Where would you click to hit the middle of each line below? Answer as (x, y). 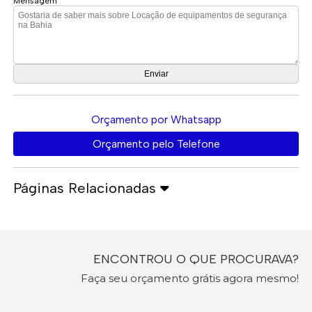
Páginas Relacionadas (87, 188)
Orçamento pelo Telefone (156, 143)
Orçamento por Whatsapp (156, 119)
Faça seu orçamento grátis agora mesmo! (189, 278)
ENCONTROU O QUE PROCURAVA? (196, 259)
